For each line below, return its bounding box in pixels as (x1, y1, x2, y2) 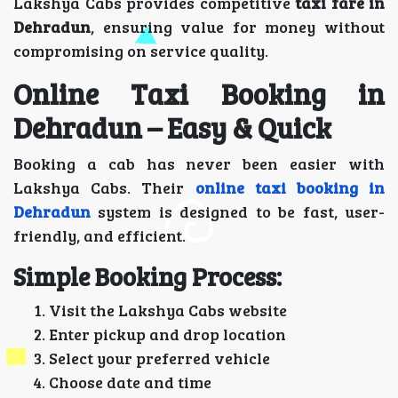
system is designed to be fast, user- (91, 201, 385, 222)
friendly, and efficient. (13, 225, 186, 246)
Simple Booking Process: (13, 259, 282, 293)
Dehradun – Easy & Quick (13, 108, 331, 147)
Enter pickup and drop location (49, 323, 286, 345)
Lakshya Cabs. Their (13, 177, 195, 198)
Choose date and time (49, 371, 211, 393)
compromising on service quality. (13, 40, 268, 61)
